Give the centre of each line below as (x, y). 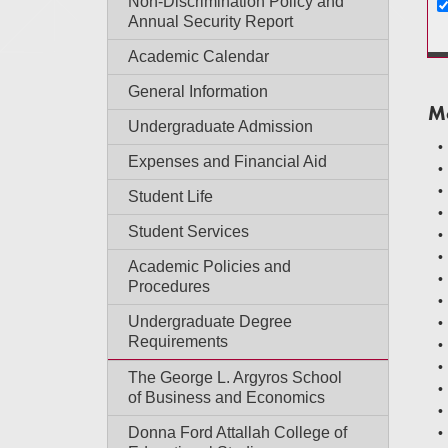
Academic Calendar (198, 56)
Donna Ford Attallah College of (237, 432)
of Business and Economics (226, 397)
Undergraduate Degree (210, 321)
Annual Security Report (210, 21)
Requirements (178, 341)
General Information (198, 91)
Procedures (169, 286)
